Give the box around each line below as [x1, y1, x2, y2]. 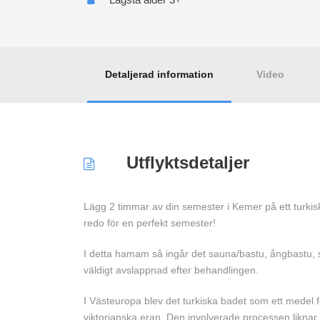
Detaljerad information [105, 69, 214, 80]
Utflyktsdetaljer [126, 153, 249, 172]
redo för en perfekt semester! [84, 217, 216, 229]
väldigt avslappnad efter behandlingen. [84, 264, 259, 276]
